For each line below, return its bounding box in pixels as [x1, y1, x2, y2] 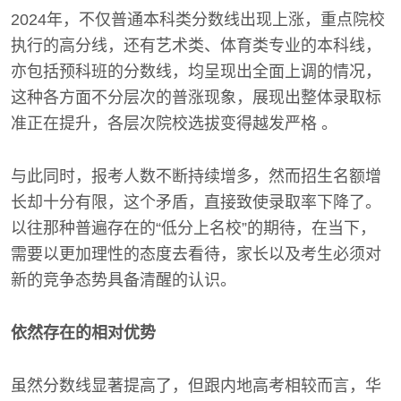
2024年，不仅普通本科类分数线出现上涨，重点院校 [11, 10, 385, 29]
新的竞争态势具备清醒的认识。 [11, 270, 236, 289]
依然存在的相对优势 [11, 323, 156, 342]
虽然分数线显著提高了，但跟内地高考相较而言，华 [11, 376, 381, 395]
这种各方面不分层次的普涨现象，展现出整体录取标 [11, 88, 381, 107]
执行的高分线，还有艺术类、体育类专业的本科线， [11, 36, 381, 55]
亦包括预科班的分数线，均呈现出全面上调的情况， [11, 62, 381, 81]
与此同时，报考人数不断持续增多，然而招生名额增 [11, 166, 381, 185]
